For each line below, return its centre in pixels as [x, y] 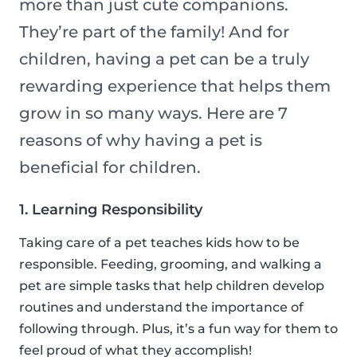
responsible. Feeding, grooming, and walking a [171, 265]
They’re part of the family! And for [154, 32]
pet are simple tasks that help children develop [172, 286]
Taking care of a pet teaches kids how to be [159, 243]
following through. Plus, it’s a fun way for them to [178, 329]
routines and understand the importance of [161, 308]
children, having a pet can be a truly [164, 59]
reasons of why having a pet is [141, 141]
